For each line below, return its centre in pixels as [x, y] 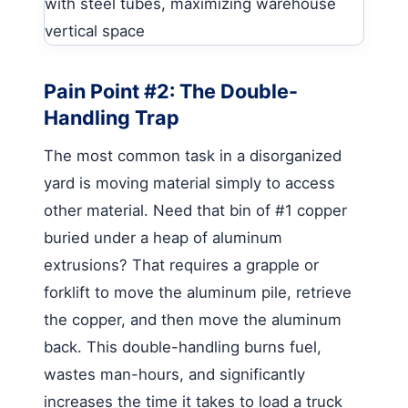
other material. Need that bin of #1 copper [195, 210]
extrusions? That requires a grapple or [181, 265]
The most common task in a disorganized [193, 155]
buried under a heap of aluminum [163, 237]
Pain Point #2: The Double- [171, 91]
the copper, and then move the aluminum [193, 319]
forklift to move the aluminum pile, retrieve [198, 292]
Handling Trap [112, 117]
